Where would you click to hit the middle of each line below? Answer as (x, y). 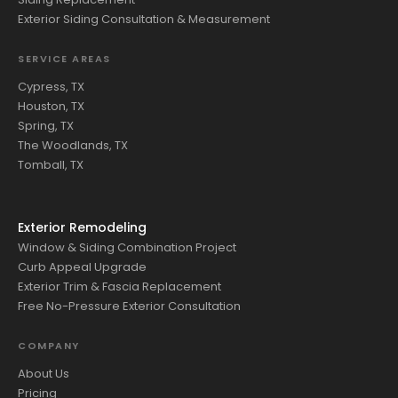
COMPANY (49, 345)
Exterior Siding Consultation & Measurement (144, 19)
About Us (44, 373)
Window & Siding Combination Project (127, 247)
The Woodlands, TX (73, 145)
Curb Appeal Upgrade (82, 267)
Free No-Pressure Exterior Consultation (129, 306)
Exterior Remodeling (82, 227)
